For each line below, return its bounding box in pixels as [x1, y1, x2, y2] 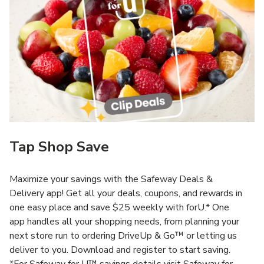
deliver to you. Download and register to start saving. [9, 243, 230, 256]
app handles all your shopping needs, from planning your [9, 214, 239, 228]
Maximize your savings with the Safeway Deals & [9, 172, 213, 186]
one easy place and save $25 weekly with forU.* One [9, 200, 229, 214]
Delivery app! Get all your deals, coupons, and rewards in [9, 186, 242, 200]
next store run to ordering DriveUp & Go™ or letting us [9, 229, 237, 242]
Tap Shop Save [9, 137, 109, 156]
